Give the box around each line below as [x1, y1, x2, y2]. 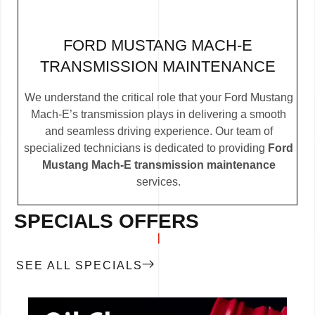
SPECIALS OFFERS [14, 210, 199, 233]
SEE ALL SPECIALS [16, 259, 143, 272]
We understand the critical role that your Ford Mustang [24, 91, 293, 104]
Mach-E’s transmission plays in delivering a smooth [31, 108, 286, 121]
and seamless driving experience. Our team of [44, 125, 273, 138]
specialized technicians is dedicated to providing [24, 142, 268, 155]
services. [136, 176, 181, 188]
